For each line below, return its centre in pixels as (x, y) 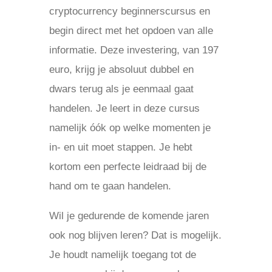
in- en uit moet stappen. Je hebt (121, 147)
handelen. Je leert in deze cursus (124, 108)
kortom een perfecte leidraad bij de (127, 167)
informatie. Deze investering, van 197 (134, 50)
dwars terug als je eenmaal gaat (121, 89)
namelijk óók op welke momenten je (130, 128)
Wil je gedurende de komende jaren (129, 216)
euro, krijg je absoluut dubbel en (121, 70)
